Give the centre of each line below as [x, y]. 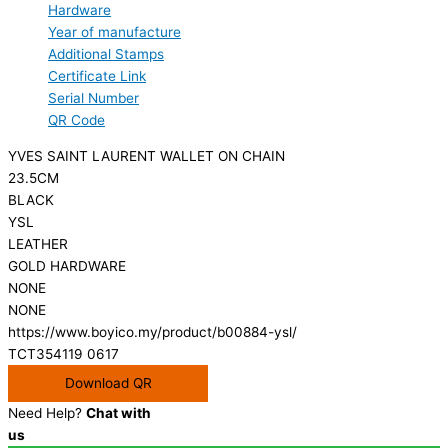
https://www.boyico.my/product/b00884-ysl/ [152, 331]
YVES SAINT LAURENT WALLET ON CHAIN [146, 155]
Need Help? [47, 412]
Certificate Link [97, 76]
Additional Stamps [106, 54]
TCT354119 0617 [63, 353]
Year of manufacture [114, 32]
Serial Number [93, 98]
